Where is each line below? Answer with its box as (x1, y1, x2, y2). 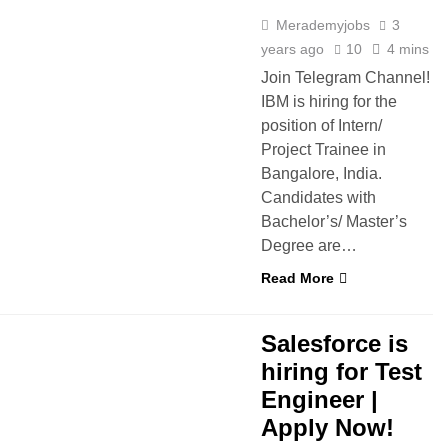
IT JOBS (118, 306, 169, 321)
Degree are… (261, 237, 357, 254)
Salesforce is (261, 330, 408, 357)
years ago (261, 41, 324, 57)
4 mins (387, 41, 429, 57)
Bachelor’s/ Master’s (261, 213, 407, 230)
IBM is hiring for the (261, 93, 397, 110)
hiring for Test (261, 358, 422, 385)
